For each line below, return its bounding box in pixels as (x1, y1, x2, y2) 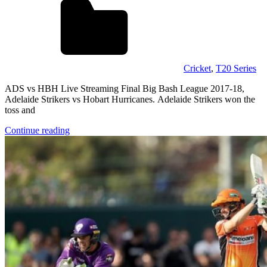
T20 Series (216, 63, 256, 73)
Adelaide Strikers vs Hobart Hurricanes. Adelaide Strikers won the (5, 94, 255, 104)
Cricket (184, 63, 211, 73)
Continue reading (5, 125, 70, 135)
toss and (5, 104, 35, 115)
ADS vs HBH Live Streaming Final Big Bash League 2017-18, (5, 83, 244, 94)
